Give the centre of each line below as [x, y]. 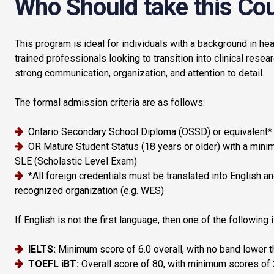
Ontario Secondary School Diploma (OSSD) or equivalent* [150, 131]
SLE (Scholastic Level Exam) [76, 161]
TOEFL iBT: [54, 264]
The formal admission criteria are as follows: [110, 102]
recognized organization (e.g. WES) [89, 190]
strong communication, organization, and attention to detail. [139, 73]
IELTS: [42, 249]
